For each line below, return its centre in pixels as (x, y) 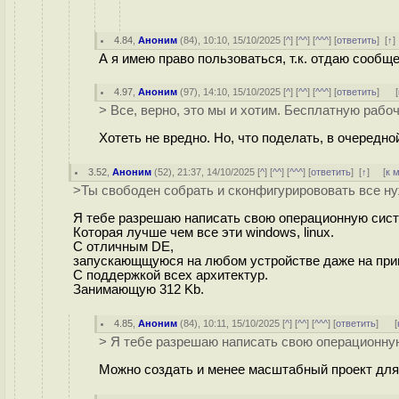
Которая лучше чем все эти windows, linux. (204, 232)
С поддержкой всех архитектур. (171, 275)
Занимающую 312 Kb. (138, 289)
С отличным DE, (123, 246)
